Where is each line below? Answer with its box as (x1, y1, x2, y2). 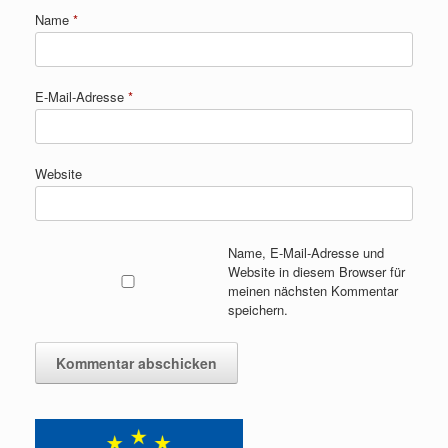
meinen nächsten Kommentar (227, 281, 398, 301)
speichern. (227, 300, 288, 320)
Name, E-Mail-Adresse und (227, 243, 384, 263)
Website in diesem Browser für (227, 262, 405, 282)
